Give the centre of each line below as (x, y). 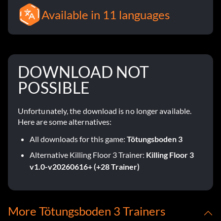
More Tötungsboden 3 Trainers (87, 211)
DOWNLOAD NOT (83, 72)
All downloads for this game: (78, 139)
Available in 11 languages (106, 15)
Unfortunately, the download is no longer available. (105, 111)
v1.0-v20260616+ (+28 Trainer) (85, 166)
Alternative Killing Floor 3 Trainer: (88, 155)
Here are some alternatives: (65, 122)
